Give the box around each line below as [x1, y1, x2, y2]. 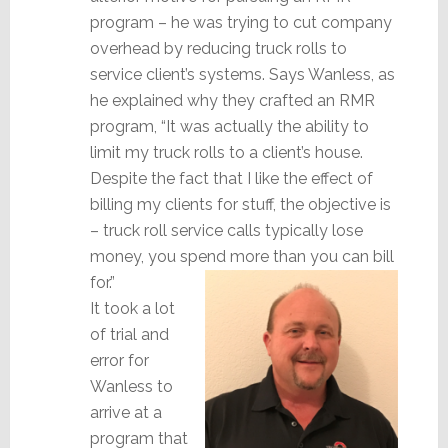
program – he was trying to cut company [89, 12, 392, 32]
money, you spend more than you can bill [89, 246, 394, 266]
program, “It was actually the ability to [89, 116, 369, 136]
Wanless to [89, 376, 173, 396]
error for [89, 350, 149, 370]
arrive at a [89, 402, 162, 422]
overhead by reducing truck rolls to [89, 38, 347, 58]
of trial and [89, 324, 169, 344]
